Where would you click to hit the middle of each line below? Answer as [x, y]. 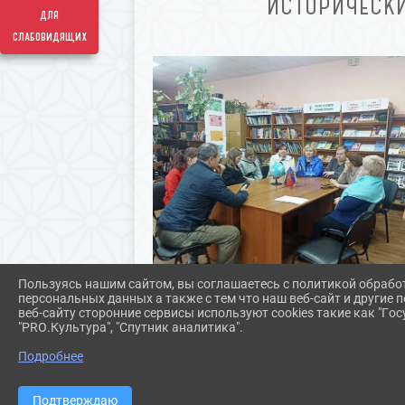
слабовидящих [49, 37]
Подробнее [51, 356]
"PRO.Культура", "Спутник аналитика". [131, 327]
